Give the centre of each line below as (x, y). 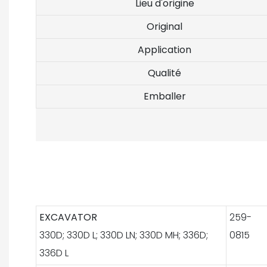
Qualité (164, 73)
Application (164, 50)
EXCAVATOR (68, 217)
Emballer (164, 97)
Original (164, 27)
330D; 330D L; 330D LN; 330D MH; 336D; (123, 235)
